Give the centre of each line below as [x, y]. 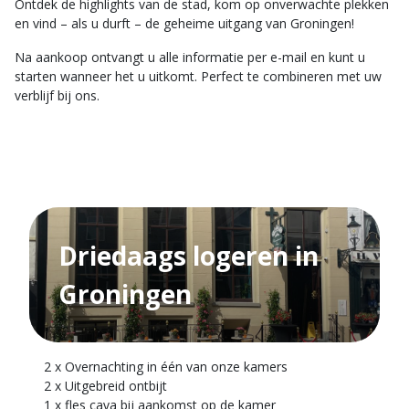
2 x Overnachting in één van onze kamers [166, 367]
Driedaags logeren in [189, 256]
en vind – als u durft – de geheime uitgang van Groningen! [184, 23]
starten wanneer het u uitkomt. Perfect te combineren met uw [198, 76]
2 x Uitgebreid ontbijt [105, 386]
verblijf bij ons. [57, 95]
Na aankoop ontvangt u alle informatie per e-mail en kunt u [190, 57]
